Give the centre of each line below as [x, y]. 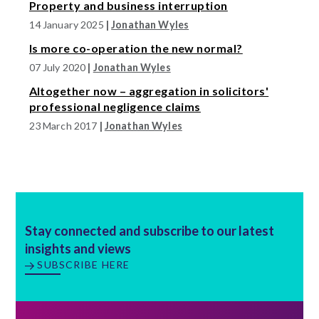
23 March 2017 [64, 125]
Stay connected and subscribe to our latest [150, 230]
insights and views [79, 248]
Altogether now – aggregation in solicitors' [149, 90]
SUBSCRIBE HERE [84, 264]
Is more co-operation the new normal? [136, 48]
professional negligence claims [115, 106]
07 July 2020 [58, 67]
